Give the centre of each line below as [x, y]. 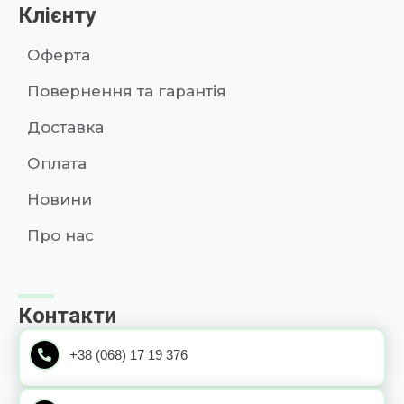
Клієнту [57, 16]
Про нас [60, 236]
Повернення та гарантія [127, 92]
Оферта [59, 55]
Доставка [65, 128]
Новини [60, 200]
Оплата [57, 164]
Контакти [67, 316]
